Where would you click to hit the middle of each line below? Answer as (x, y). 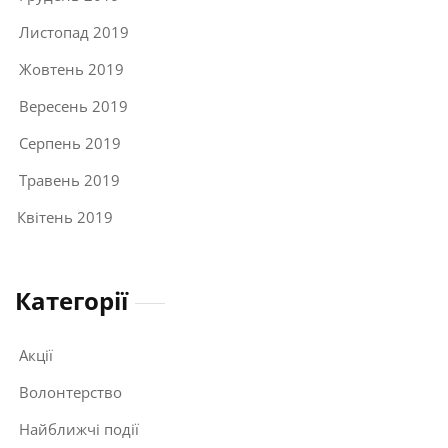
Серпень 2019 (70, 142)
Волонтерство (70, 391)
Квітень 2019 (65, 216)
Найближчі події (79, 428)
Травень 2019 (69, 179)
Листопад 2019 (74, 31)
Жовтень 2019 (71, 68)
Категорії (71, 300)
